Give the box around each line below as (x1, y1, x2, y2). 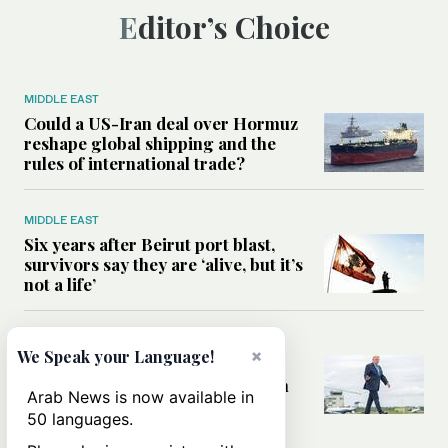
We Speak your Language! (17, 346, 214, 367)
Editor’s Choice (137, 7, 330, 48)
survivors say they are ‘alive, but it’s (24, 253, 303, 276)
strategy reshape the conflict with (24, 374, 289, 397)
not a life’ (24, 273, 96, 296)
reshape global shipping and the (24, 132, 276, 155)
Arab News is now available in (27, 387, 254, 407)
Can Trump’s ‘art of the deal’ (24, 354, 247, 377)
